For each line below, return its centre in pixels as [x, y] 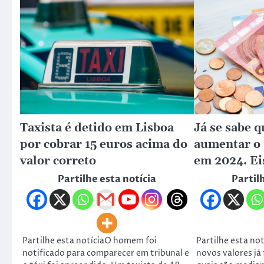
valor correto [58, 161]
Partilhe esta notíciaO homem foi [90, 241]
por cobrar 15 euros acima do [104, 144]
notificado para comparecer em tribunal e [106, 254]
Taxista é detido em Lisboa [97, 128]
